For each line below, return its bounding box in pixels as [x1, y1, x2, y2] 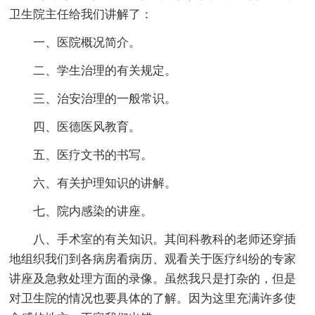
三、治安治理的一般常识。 [9, 91, 177, 105]
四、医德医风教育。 [9, 120, 141, 134]
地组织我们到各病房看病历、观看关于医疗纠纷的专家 [9, 252, 297, 266]
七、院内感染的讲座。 [9, 204, 153, 218]
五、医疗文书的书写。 [9, 148, 153, 162]
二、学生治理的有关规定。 [9, 63, 177, 77]
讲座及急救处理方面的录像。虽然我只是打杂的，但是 [9, 271, 297, 285]
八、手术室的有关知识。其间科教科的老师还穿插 [9, 232, 297, 246]
